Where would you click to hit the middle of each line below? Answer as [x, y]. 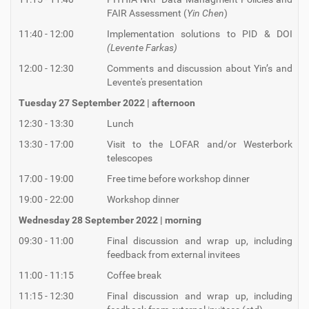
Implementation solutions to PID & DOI [200, 34]
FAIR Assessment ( [147, 13]
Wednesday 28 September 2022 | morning [110, 220]
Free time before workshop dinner [178, 179]
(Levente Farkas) [142, 48]
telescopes [130, 158]
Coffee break [134, 276]
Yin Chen [206, 13]
